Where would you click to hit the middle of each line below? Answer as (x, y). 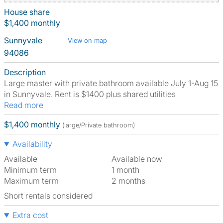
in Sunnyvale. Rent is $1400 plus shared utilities (90, 94)
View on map (87, 40)
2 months (131, 181)
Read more (26, 105)
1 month (127, 170)
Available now (139, 159)
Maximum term (31, 181)
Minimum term (30, 170)
